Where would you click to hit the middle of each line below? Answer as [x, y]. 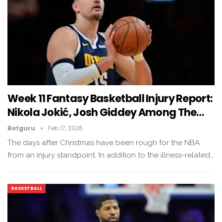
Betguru [22, 128]
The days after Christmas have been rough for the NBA [104, 142]
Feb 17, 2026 [65, 128]
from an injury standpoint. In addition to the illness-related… [111, 155]
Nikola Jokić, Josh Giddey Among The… [106, 112]
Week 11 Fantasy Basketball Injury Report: [110, 98]
